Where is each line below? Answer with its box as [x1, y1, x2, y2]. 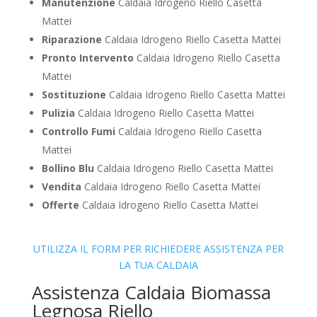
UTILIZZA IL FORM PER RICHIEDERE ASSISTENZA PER [33, 242, 284, 256]
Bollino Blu [41, 161, 94, 175]
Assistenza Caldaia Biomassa [31, 279, 271, 306]
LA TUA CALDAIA [118, 258, 198, 272]
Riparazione [41, 33, 102, 47]
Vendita [41, 180, 81, 194]
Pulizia [41, 106, 75, 120]
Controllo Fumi [41, 125, 115, 139]
